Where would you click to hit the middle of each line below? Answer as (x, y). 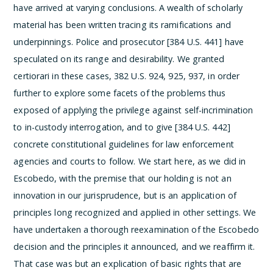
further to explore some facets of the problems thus (120, 93)
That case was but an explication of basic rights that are (128, 264)
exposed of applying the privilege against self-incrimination (133, 110)
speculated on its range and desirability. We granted (119, 59)
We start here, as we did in (192, 161)
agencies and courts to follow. (76, 161)
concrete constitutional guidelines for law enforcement (124, 144)
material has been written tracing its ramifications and (122, 25)
